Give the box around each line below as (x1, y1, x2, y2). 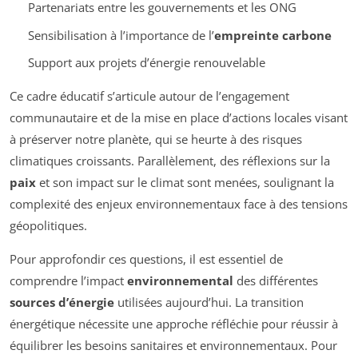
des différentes (233, 272, 318, 289)
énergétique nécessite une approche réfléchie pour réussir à (10, 316, 338, 332)
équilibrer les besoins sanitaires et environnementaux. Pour (10, 337, 337, 354)
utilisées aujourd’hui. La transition (114, 294, 304, 311)
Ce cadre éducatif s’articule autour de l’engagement (10, 88, 289, 105)
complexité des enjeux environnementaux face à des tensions (10, 196, 348, 213)
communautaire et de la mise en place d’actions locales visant (10, 109, 348, 126)
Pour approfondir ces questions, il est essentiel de (10, 251, 283, 268)
